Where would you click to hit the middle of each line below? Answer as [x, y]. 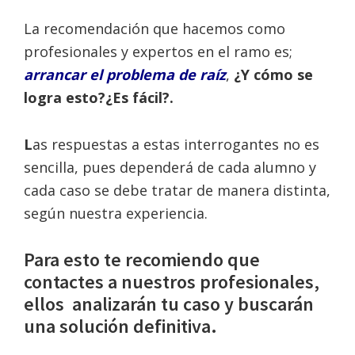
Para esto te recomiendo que [142, 259]
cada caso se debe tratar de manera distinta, [177, 190]
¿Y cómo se [273, 74]
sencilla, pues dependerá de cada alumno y [170, 167]
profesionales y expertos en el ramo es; [158, 51]
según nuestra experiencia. [116, 213]
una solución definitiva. [120, 326]
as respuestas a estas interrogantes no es [176, 144]
